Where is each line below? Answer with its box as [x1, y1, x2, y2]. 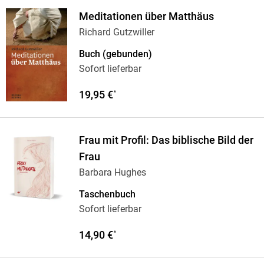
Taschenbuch [78, 189, 136, 200]
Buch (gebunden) [78, 48, 152, 60]
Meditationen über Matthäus [78, 11, 214, 23]
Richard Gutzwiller [78, 27, 154, 38]
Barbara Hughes [78, 167, 146, 179]
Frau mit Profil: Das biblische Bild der [78, 134, 253, 147]
